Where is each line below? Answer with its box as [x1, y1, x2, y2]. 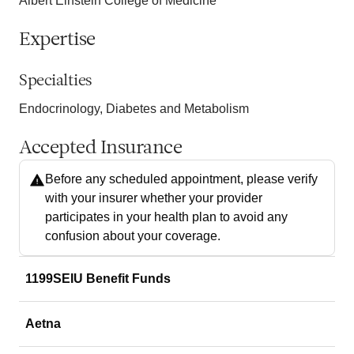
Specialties [19, 73, 92, 89]
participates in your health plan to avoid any [45, 209, 288, 224]
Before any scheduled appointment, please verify [45, 171, 318, 186]
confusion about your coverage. [45, 228, 220, 243]
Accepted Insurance [19, 138, 182, 158]
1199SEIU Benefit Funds [25, 271, 171, 285]
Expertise [19, 30, 96, 50]
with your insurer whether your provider [45, 190, 262, 205]
